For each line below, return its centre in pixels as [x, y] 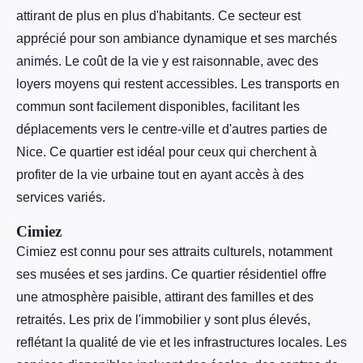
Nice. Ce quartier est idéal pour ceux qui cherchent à [167, 152]
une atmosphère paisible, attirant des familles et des [165, 297]
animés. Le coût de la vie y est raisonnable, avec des [167, 62]
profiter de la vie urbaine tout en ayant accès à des [160, 175]
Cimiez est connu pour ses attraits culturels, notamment [174, 252]
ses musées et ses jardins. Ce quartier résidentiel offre [171, 275]
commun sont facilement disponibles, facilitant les [158, 107]
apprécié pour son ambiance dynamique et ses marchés [177, 39]
